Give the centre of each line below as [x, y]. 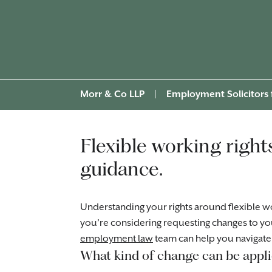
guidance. [121, 168]
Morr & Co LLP [112, 94]
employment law [117, 239]
